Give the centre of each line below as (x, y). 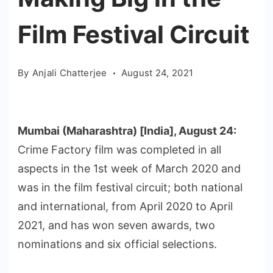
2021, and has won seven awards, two (116, 225)
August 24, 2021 (157, 73)
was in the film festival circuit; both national (130, 187)
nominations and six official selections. (117, 244)
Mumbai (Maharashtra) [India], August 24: (127, 131)
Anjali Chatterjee (69, 73)
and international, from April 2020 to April (125, 206)
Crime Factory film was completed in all (119, 150)
